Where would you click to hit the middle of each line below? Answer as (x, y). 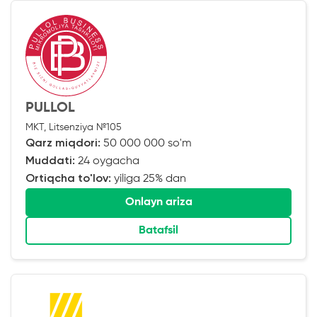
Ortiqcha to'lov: (68, 179)
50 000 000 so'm (146, 143)
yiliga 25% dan (149, 179)
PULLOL (50, 108)
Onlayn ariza (158, 202)
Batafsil (158, 230)
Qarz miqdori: (63, 143)
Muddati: (50, 161)
